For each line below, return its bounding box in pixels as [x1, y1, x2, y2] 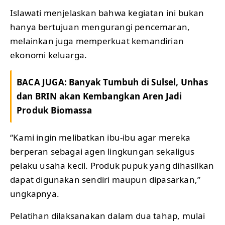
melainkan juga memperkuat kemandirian [10, 35, 184, 47]
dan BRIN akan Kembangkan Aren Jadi [17, 90, 182, 102]
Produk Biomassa [17, 104, 92, 117]
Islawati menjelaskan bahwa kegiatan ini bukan [10, 7, 204, 19]
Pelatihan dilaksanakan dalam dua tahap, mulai [10, 210, 205, 222]
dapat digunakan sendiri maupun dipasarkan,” [10, 174, 201, 186]
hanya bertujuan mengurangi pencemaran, [10, 21, 190, 33]
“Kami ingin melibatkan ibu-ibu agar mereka [10, 132, 190, 144]
